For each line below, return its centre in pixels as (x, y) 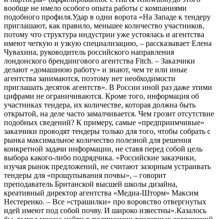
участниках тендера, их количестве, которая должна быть (100, 105)
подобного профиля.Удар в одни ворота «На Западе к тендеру (107, 17)
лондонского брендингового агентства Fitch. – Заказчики (99, 61)
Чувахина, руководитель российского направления (89, 52)
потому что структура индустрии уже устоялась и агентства (104, 34)
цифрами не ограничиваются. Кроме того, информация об (101, 96)
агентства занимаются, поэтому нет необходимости (90, 78)
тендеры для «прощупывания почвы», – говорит (85, 175)
